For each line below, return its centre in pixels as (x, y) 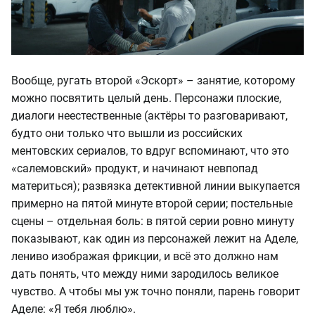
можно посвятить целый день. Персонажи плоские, (146, 98)
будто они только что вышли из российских (127, 133)
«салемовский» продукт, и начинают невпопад (135, 168)
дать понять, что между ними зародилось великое (145, 274)
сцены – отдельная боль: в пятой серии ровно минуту (153, 221)
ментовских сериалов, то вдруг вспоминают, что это (150, 150)
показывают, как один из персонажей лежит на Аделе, (155, 238)
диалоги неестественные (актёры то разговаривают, (149, 115)
